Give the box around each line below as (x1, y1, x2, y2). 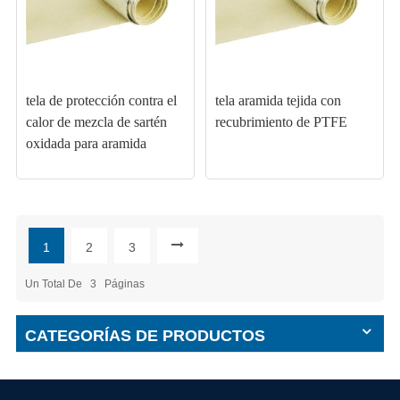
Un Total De (24, 278, 85, 291)
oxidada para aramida (25, 136, 146, 152)
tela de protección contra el (25, 93, 177, 109)
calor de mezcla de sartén (25, 114, 167, 130)
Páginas (101, 278, 145, 291)
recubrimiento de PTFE (215, 114, 348, 130)
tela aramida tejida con (215, 93, 342, 109)
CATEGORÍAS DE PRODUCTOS (24, 327, 265, 346)
